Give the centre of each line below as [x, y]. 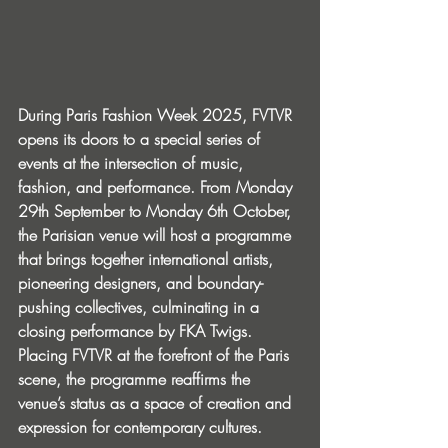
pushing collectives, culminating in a [141, 306]
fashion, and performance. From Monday [157, 186]
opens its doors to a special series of [141, 138]
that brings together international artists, [148, 258]
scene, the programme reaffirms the [136, 378]
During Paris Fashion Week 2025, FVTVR [157, 114]
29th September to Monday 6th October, [157, 210]
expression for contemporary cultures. [140, 426]
